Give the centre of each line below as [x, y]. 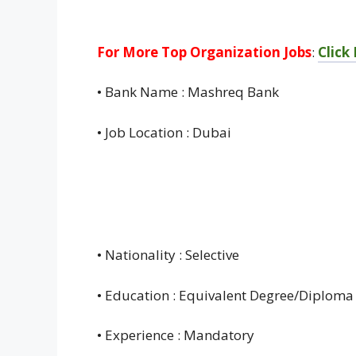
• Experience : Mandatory [176, 335]
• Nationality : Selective [168, 255]
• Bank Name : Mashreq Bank [188, 92]
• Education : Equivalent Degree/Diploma [225, 295]
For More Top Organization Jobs [204, 52]
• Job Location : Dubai [164, 132]
